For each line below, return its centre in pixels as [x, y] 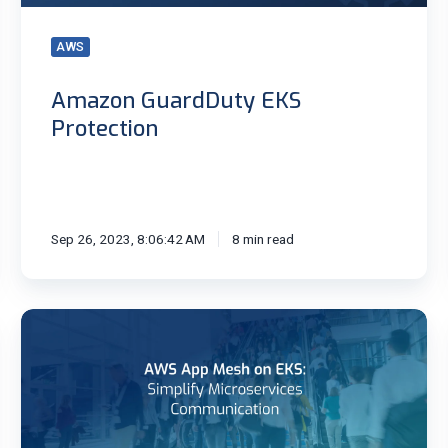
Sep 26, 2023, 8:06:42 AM [127, 239]
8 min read [263, 239]
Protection [104, 129]
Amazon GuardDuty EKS [175, 101]
